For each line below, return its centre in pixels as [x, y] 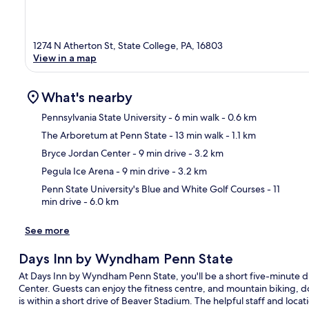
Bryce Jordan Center [86, 153]
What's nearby [87, 97]
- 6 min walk [193, 117]
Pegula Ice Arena [78, 171]
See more [47, 230]
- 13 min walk [195, 135]
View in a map [65, 58]
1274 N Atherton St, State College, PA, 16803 [128, 45]
